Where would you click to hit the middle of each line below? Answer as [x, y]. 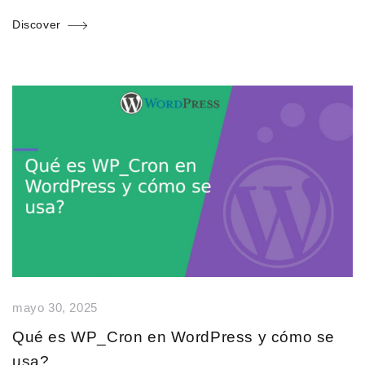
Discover [37, 25]
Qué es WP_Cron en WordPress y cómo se [174, 337]
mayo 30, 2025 [55, 308]
